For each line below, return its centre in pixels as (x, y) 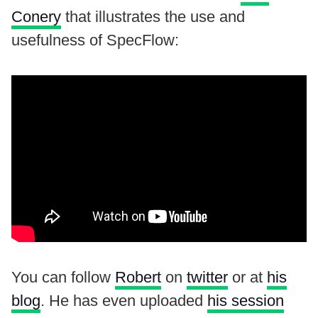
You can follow (63, 277)
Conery (36, 16)
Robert (138, 277)
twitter (207, 277)
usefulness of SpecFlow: (95, 40)
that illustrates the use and (153, 16)
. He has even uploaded (124, 300)
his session (246, 300)
